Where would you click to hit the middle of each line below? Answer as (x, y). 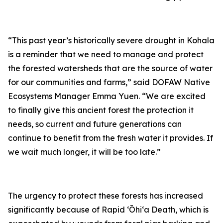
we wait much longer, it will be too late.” (85, 152)
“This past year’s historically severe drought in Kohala (111, 40)
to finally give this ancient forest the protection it (101, 110)
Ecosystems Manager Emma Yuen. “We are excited (107, 96)
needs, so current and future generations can (95, 124)
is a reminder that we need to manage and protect (106, 54)
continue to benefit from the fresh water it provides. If (111, 138)
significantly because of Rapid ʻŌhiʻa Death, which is (108, 210)
